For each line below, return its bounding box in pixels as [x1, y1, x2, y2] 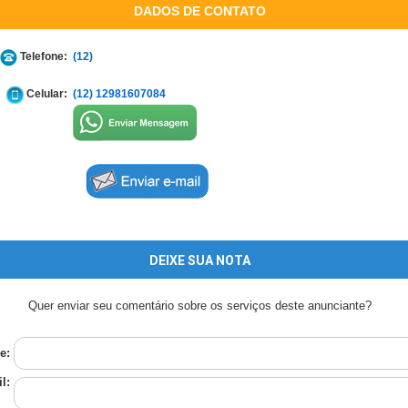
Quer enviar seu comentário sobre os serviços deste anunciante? [28, 299, 372, 312]
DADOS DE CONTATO [133, 4, 266, 18]
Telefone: [17, 50, 67, 63]
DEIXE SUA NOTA [149, 253, 250, 268]
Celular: [24, 87, 67, 100]
